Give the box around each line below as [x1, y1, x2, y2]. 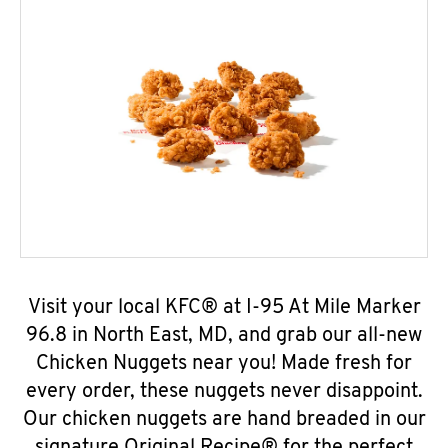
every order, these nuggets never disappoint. [25, 382, 423, 402]
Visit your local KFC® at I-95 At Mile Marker [27, 298, 421, 318]
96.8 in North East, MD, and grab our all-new [26, 326, 422, 346]
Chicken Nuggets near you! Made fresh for [36, 354, 412, 374]
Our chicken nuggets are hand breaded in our [22, 410, 426, 430]
